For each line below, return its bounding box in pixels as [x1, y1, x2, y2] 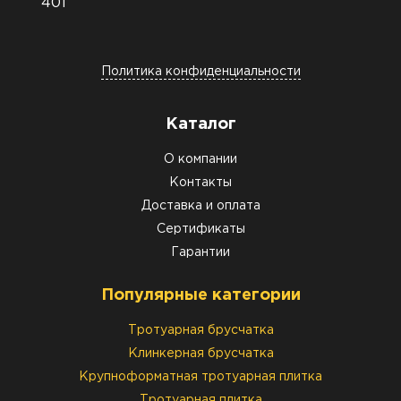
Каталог [165, 117, 236, 132]
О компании [164, 154, 237, 165]
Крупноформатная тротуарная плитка [79, 371, 322, 382]
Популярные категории [100, 288, 301, 303]
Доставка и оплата [141, 200, 260, 211]
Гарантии [171, 247, 230, 258]
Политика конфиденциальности [100, 66, 301, 77]
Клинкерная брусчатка [127, 348, 274, 359]
